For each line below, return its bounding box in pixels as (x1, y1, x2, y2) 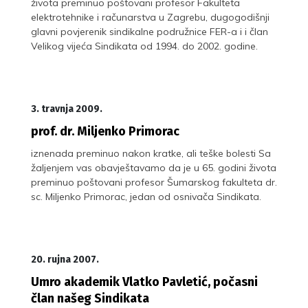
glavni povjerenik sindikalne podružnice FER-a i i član (31, 25, 268, 38)
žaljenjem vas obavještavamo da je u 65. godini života (31, 161, 276, 174)
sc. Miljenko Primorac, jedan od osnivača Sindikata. (31, 190, 261, 203)
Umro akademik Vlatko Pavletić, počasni (31, 274, 258, 289)
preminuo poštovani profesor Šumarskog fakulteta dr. (31, 175, 277, 188)
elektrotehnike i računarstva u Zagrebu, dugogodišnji (31, 10, 269, 23)
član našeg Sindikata (31, 290, 149, 306)
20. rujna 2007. (31, 253, 99, 265)
